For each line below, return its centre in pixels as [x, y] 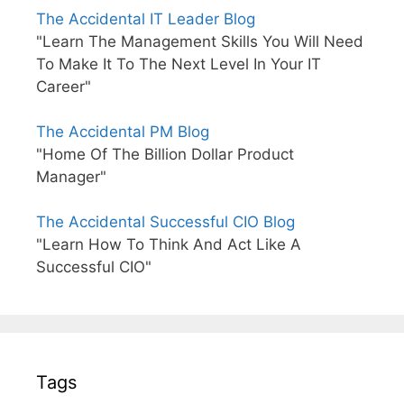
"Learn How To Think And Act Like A [169, 245]
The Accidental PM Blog [123, 132]
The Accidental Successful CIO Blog [165, 222]
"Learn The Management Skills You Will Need [200, 42]
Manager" [71, 177]
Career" [64, 87]
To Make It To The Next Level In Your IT [179, 64]
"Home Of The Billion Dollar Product [165, 155]
